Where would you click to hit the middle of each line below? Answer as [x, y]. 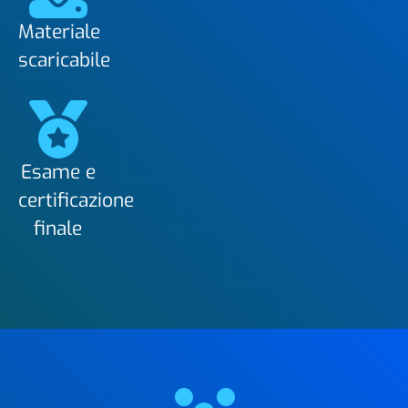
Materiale [59, 31]
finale [58, 228]
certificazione [76, 200]
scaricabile [64, 60]
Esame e [58, 172]
